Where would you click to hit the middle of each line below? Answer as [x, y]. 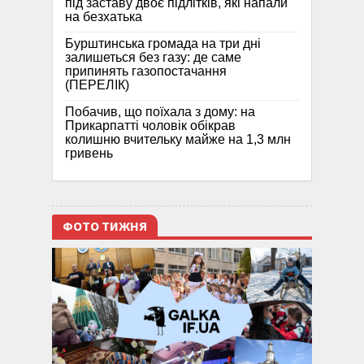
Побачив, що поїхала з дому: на [160, 112]
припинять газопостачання [146, 71]
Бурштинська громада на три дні [163, 44]
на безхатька [104, 17]
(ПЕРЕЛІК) [97, 85]
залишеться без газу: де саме [153, 58]
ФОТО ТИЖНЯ [105, 227]
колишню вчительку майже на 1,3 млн [178, 140]
